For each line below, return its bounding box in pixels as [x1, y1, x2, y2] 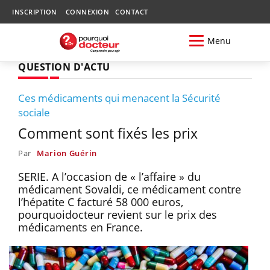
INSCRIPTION [12, 7, 57, 16]
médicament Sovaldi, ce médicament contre [18, 181, 241, 196]
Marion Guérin [36, 147, 97, 159]
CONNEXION [65, 7, 109, 16]
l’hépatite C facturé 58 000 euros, [18, 194, 183, 209]
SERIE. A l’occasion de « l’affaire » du [18, 169, 201, 184]
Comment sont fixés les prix [18, 123, 198, 143]
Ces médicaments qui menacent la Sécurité [18, 90, 221, 105]
